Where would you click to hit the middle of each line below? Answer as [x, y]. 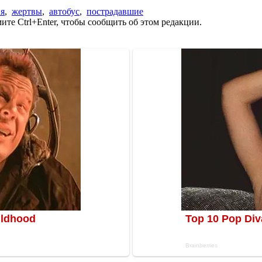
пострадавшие [115, 11]
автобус [64, 11]
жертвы [27, 11]
